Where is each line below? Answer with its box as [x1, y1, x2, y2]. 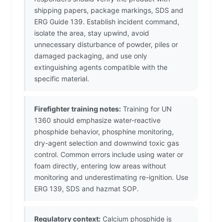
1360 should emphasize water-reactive [34, 116, 161, 125]
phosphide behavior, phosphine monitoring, [34, 127, 174, 136]
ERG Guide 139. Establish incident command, [34, 17, 179, 26]
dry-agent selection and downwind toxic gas [34, 139, 179, 148]
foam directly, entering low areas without [34, 162, 166, 170]
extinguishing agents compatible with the [34, 63, 167, 72]
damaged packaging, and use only [34, 52, 147, 60]
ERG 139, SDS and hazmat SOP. [34, 184, 139, 193]
